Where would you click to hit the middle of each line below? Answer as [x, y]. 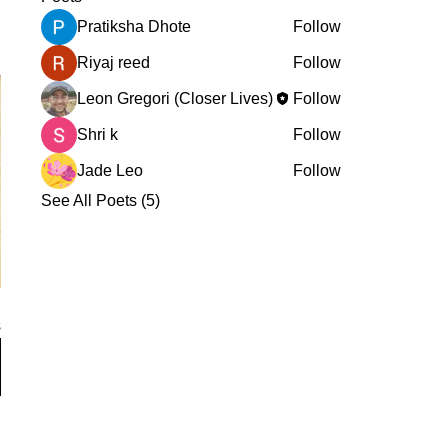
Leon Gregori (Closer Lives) [175, 98]
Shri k [97, 134]
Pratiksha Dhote [134, 26]
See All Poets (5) [100, 200]
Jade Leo [110, 170]
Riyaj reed [113, 62]
